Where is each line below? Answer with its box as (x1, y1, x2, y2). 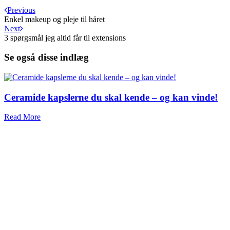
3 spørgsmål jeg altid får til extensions (4, 33, 126, 42)
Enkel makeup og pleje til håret (4, 14, 105, 24)
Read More (4, 112, 41, 122)
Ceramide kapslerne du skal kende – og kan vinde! (4, 91, 218, 103)
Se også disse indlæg (4, 52, 89, 63)
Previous (7, 5, 35, 14)
